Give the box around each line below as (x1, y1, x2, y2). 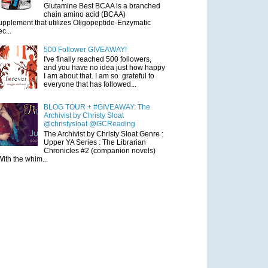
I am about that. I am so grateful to (43, 72, 154, 81)
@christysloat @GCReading (43, 120, 135, 129)
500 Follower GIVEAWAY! (43, 45, 127, 54)
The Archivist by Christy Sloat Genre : (43, 129, 163, 138)
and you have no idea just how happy (43, 63, 165, 72)
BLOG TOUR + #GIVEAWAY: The (43, 103, 150, 112)
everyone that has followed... (43, 80, 136, 89)
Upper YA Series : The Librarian (43, 138, 146, 147)
